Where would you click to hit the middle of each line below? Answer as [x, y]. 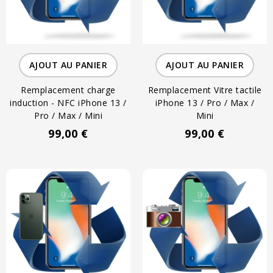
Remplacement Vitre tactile [205, 90]
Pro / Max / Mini [68, 116]
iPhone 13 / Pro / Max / [205, 103]
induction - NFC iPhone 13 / [68, 103]
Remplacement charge [68, 90]
